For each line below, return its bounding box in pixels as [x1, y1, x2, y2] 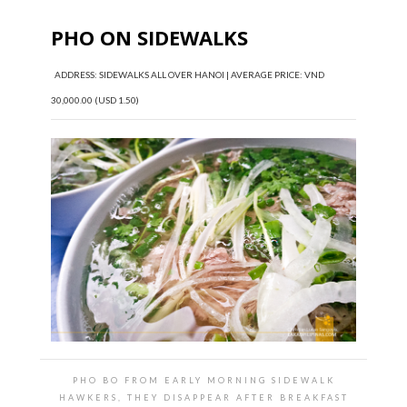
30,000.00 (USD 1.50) [51, 94, 139, 106]
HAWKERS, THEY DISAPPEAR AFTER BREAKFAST [58, 392, 349, 403]
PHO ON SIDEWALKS [51, 24, 248, 52]
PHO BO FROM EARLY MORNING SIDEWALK [72, 375, 335, 386]
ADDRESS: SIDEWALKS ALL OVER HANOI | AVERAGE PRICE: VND [51, 69, 324, 81]
